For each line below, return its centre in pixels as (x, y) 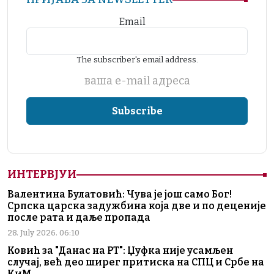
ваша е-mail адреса (137, 81)
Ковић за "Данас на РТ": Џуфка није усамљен (120, 251)
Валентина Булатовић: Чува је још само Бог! (120, 194)
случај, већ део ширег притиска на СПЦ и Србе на (136, 262)
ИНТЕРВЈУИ (42, 175)
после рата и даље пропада (79, 218)
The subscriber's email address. (137, 60)
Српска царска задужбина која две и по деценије (137, 206)
